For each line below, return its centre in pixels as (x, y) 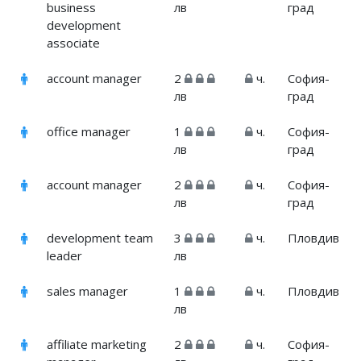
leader (65, 256)
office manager (89, 132)
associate (74, 43)
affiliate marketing (97, 344)
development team (100, 238)
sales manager (88, 291)
